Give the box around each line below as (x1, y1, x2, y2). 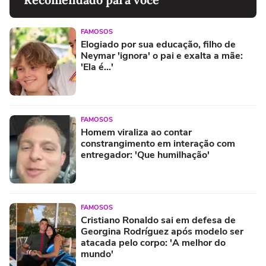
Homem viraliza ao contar (81, 125, 192, 139)
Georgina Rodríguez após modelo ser (81, 224, 243, 238)
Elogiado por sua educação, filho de (81, 37, 236, 51)
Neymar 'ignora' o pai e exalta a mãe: (81, 49, 243, 62)
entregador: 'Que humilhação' (81, 148, 210, 161)
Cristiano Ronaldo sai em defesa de (81, 213, 236, 227)
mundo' (81, 247, 113, 261)
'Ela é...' (81, 60, 113, 74)
